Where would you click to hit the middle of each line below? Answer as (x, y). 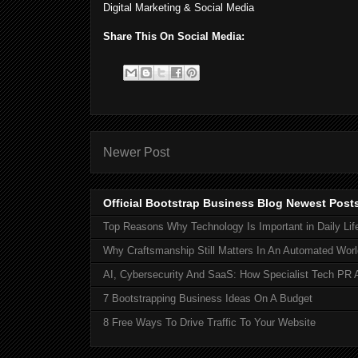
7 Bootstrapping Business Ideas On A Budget (208, 299)
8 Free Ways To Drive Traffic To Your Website (209, 323)
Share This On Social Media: (174, 36)
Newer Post (136, 152)
